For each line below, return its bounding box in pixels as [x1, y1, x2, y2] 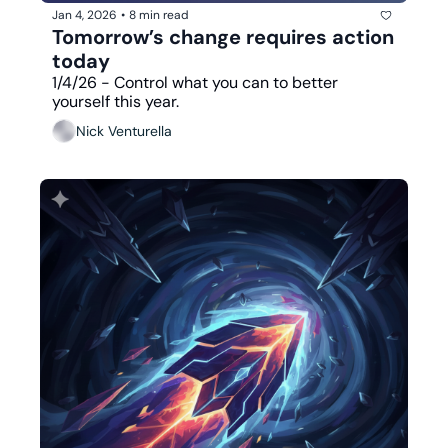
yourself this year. [52, 90, 179, 112]
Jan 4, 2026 [52, 7, 117, 24]
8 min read [129, 7, 189, 24]
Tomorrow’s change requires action [52, 23, 394, 50]
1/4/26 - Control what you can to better [52, 71, 338, 93]
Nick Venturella [76, 122, 172, 141]
